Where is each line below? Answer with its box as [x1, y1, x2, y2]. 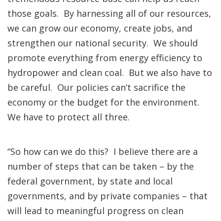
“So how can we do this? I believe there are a [7, 146, 198, 157]
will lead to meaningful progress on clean [7, 205, 184, 217]
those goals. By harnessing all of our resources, [7, 7, 211, 19]
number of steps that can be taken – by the [7, 160, 194, 172]
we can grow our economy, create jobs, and [7, 22, 192, 34]
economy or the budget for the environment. [7, 96, 202, 108]
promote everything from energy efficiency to [7, 52, 202, 64]
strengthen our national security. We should [7, 37, 198, 49]
